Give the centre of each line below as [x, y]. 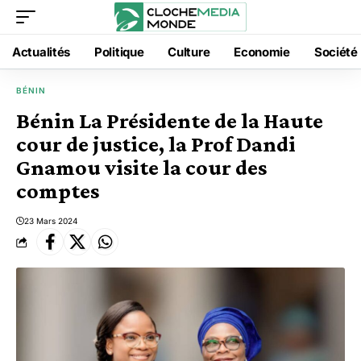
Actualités [41, 52]
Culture [189, 52]
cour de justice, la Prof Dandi [156, 144]
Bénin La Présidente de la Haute [170, 120]
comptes [58, 191]
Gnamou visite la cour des [141, 167]
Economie [262, 52]
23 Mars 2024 [51, 221]
